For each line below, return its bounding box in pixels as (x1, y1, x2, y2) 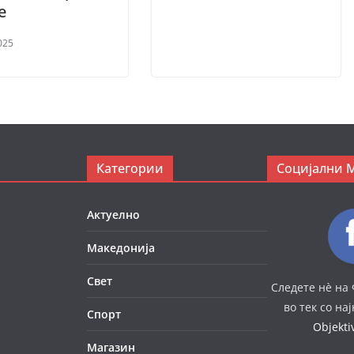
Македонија (87, 239, 155, 255)
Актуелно (87, 206, 140, 222)
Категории (96, 159, 164, 177)
